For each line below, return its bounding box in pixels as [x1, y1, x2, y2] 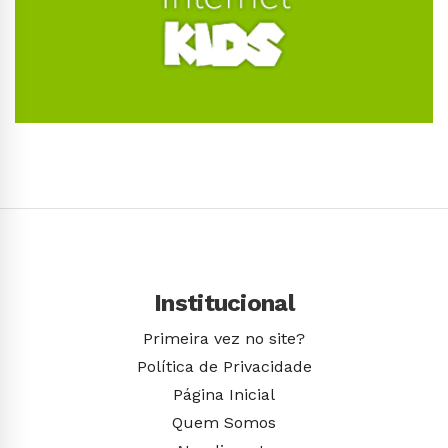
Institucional [154, 288, 294, 317]
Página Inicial [173, 384, 275, 404]
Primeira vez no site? [143, 328, 305, 348]
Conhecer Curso [184, 141, 319, 158]
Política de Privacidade [136, 356, 312, 376]
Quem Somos [172, 412, 276, 432]
